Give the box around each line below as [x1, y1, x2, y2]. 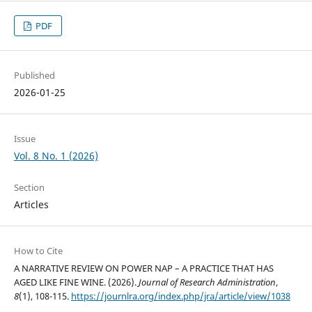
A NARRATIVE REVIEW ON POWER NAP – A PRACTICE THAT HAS [13, 262, 274, 275]
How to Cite [13, 244, 63, 258]
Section [13, 181, 45, 194]
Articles [13, 198, 49, 212]
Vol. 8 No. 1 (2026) [13, 149, 98, 163]
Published [13, 69, 55, 82]
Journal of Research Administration [138, 276, 276, 289]
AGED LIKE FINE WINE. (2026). [13, 276, 139, 289]
